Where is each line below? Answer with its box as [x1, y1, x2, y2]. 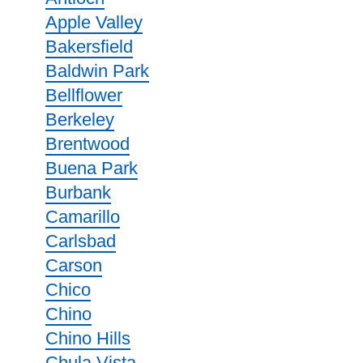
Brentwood [45, 134, 130, 154]
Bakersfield [45, 36, 133, 57]
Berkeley [45, 109, 114, 130]
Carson [45, 255, 102, 275]
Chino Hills [45, 328, 130, 348]
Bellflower [45, 85, 122, 105]
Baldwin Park [45, 61, 149, 81]
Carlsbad [45, 231, 116, 251]
